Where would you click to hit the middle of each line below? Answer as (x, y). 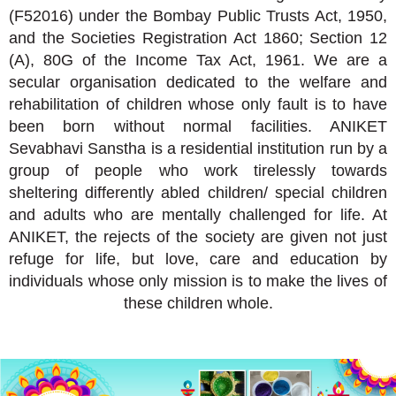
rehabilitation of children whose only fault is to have (198, 104)
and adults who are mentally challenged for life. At (198, 214)
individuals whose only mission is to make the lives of (198, 281)
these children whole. (198, 303)
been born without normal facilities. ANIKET (198, 126)
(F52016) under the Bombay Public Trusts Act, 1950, (198, 15)
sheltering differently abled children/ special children (198, 192)
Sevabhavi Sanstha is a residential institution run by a (198, 148)
